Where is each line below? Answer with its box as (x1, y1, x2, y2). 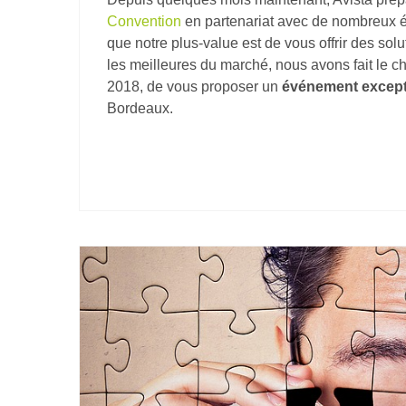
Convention (107, 13, 181, 29)
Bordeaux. (107, 100, 173, 116)
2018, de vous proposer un (107, 78, 282, 94)
